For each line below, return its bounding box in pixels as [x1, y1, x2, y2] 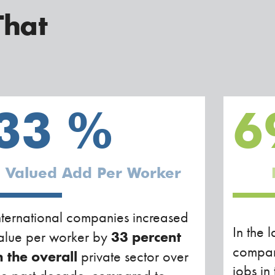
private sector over [77, 247, 189, 265]
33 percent [111, 227, 182, 246]
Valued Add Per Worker [5, 163, 181, 182]
